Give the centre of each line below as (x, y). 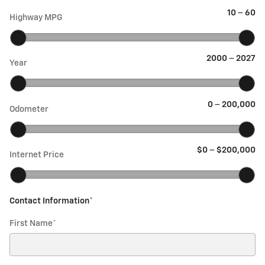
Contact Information (49, 201)
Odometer (29, 109)
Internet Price (37, 155)
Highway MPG (36, 18)
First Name (31, 223)
